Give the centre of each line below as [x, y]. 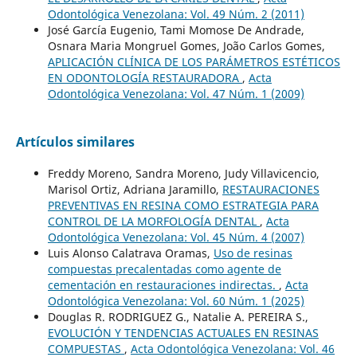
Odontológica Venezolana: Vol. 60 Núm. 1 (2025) [176, 300]
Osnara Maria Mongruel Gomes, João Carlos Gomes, [186, 45]
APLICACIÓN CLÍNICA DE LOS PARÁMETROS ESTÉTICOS [194, 61]
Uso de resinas [253, 253]
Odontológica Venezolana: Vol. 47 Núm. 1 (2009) [176, 93]
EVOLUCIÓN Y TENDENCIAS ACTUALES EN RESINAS [183, 332]
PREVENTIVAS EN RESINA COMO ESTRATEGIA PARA [183, 205]
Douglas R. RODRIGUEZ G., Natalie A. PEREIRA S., [178, 316]
